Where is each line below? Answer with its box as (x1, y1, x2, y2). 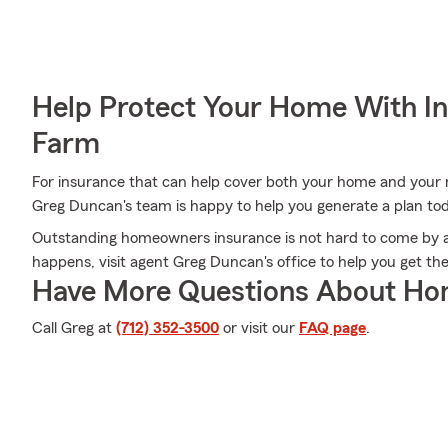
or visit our (219, 320, 299, 336)
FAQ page (299, 320, 366, 336)
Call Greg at (32, 320, 116, 336)
